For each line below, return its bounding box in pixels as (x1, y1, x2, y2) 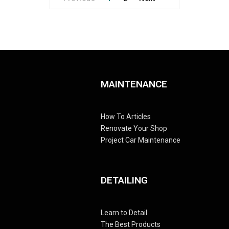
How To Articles (101, 112, 151, 121)
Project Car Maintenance (101, 135, 180, 144)
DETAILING (101, 174, 148, 186)
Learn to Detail (101, 208, 147, 217)
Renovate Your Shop (101, 124, 167, 132)
